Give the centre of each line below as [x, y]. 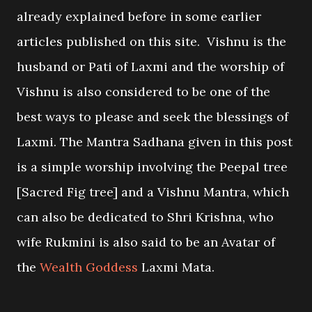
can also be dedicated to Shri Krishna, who [145, 217]
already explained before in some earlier [139, 16]
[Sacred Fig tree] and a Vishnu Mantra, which [153, 192]
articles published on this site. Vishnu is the [151, 41]
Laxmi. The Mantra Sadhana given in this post [155, 142]
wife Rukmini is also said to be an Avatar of [146, 242]
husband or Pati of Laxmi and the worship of [150, 67]
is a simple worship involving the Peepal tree [152, 167]
